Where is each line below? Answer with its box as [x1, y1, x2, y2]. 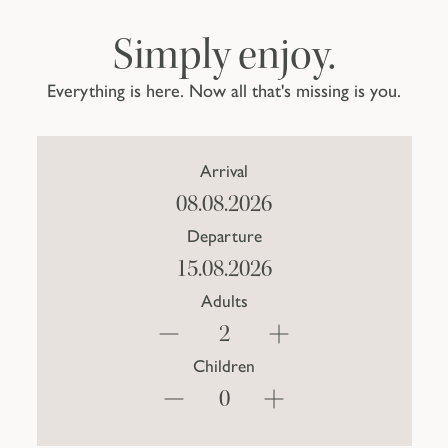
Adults [200, 291, 248, 312]
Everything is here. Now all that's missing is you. [47, 80, 401, 103]
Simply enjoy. [112, 29, 336, 82]
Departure [186, 226, 262, 247]
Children [193, 356, 255, 377]
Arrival [200, 161, 248, 182]
